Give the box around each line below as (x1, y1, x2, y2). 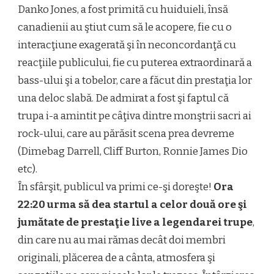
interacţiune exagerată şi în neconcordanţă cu (18, 39, 236, 52)
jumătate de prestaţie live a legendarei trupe (18, 216, 253, 229)
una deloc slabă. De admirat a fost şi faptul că (18, 92, 229, 105)
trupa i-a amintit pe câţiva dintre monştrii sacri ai (18, 109, 251, 123)
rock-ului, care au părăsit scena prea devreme (18, 127, 234, 141)
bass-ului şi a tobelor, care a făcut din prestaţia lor (18, 74, 252, 87)
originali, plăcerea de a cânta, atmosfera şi (18, 251, 215, 265)
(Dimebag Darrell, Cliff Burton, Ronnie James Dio (18, 145, 248, 158)
